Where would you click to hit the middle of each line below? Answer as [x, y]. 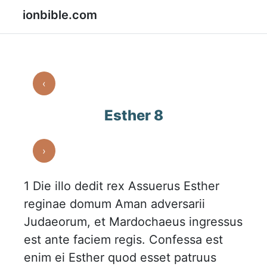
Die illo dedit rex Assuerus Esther [126, 186]
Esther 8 [133, 115]
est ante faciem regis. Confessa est [123, 240]
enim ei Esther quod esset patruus [120, 257]
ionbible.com [60, 15]
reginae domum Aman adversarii [114, 204]
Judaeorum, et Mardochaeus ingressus [133, 222]
